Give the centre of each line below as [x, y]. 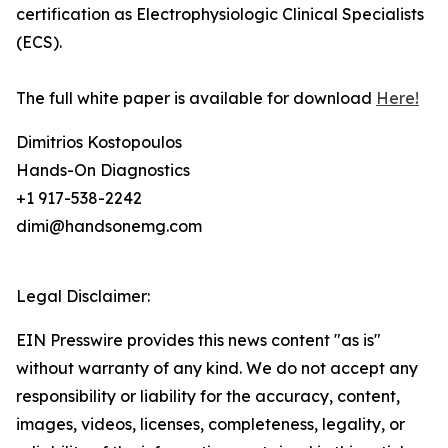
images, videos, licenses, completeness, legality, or [210, 424]
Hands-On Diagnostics [103, 170]
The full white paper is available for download [196, 98]
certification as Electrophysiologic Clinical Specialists [220, 14]
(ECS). [39, 42]
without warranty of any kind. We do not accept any [217, 368]
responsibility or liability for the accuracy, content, [208, 396]
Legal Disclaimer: [83, 296]
